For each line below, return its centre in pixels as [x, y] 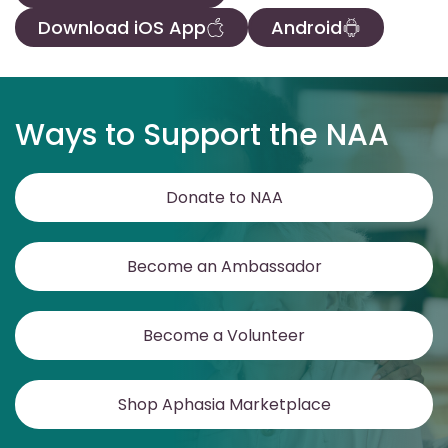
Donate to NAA [224, 197]
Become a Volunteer [224, 335]
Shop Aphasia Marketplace [224, 404]
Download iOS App [122, 27]
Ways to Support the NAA [202, 135]
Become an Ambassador [224, 266]
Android [306, 27]
